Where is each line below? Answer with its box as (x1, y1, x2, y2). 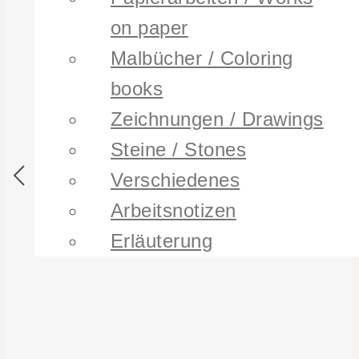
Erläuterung (111, 230, 213, 252)
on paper (111, 17, 188, 39)
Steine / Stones (111, 139, 247, 161)
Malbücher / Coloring (111, 47, 293, 70)
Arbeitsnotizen (111, 200, 236, 222)
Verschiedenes (111, 169, 240, 192)
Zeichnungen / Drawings (111, 108, 324, 131)
